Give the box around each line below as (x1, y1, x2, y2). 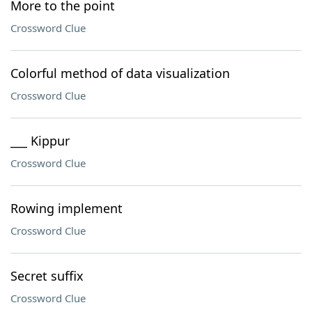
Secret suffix (10, 267, 84, 284)
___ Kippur (10, 132, 70, 149)
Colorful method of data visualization (10, 65, 230, 81)
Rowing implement (10, 200, 123, 217)
